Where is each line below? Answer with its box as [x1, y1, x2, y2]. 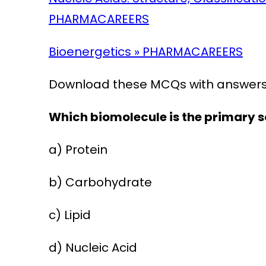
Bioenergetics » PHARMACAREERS [48, 43, 243, 61]
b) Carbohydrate [48, 174, 152, 191]
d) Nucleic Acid [48, 239, 137, 256]
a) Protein [48, 141, 107, 159]
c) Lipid [48, 207, 91, 224]
